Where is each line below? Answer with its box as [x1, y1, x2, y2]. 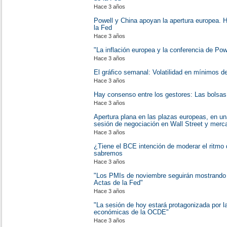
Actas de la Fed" [94, 179, 143, 186]
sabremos [94, 149, 123, 157]
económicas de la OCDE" [94, 208, 169, 216]
